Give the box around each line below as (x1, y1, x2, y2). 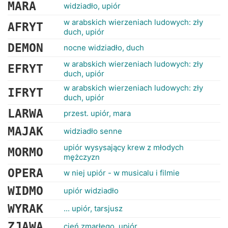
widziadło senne (64, 126, 122, 136)
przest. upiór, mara (64, 108, 131, 118)
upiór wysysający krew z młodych (64, 142, 184, 152)
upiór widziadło (64, 186, 119, 195)
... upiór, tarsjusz (64, 204, 123, 213)
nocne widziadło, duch (64, 43, 144, 52)
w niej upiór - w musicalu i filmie (64, 168, 180, 178)
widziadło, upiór (64, 1, 121, 11)
